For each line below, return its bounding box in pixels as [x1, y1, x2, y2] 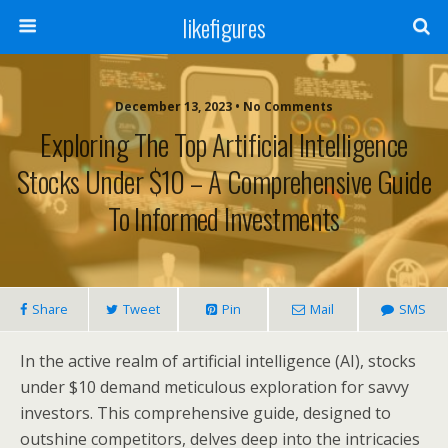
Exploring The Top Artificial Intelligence [40, 123, 408, 165]
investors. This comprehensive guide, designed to [20, 402, 391, 424]
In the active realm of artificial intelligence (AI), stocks [20, 350, 416, 372]
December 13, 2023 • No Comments [115, 98, 333, 115]
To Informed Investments [108, 197, 340, 239]
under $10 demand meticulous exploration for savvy [20, 376, 409, 398]
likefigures [182, 9, 266, 45]
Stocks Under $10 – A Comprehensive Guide [17, 160, 431, 202]
